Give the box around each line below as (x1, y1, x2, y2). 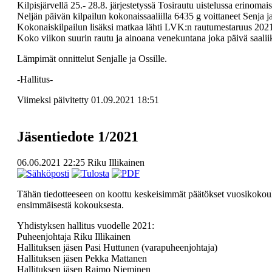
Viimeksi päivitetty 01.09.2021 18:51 (16, 94, 159, 105)
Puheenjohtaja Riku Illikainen (16, 231, 131, 242)
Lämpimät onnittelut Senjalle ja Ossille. (16, 53, 167, 64)
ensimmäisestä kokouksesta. (16, 199, 124, 210)
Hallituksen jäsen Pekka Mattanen (16, 253, 147, 263)
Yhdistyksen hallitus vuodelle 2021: (16, 220, 154, 231)
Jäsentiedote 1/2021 (16, 128, 138, 144)
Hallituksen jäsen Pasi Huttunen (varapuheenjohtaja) (16, 242, 217, 253)
